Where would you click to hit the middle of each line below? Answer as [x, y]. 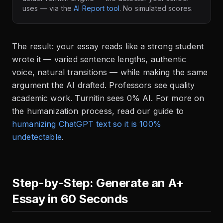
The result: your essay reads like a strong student [108, 47]
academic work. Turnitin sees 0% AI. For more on [108, 98]
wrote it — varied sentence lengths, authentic [99, 59]
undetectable [37, 137]
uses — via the [47, 8]
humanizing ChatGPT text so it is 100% [87, 124]
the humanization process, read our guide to [98, 111]
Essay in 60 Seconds [70, 199]
